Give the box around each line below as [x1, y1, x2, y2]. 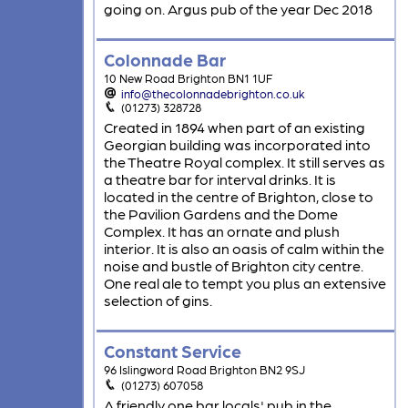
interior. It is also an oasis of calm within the [103, 240, 384, 258]
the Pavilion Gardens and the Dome [103, 205, 338, 223]
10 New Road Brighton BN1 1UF [103, 71, 272, 86]
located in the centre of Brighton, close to [103, 188, 373, 206]
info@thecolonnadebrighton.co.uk [121, 87, 306, 101]
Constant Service [103, 340, 241, 362]
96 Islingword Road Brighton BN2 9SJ [103, 362, 305, 377]
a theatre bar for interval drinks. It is [103, 170, 336, 189]
